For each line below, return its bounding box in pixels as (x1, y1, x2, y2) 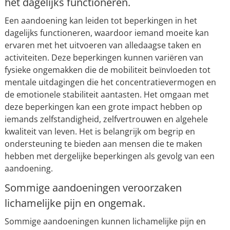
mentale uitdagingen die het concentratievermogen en (4, 76, 216, 88)
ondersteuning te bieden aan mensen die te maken (4, 138, 202, 149)
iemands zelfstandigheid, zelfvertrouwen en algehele (4, 113, 208, 125)
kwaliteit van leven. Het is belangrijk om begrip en (4, 126, 195, 137)
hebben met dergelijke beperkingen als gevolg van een (4, 150, 215, 162)
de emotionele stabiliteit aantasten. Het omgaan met (4, 89, 209, 100)
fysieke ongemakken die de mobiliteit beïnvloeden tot (4, 64, 210, 75)
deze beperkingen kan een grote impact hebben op (4, 101, 202, 112)
